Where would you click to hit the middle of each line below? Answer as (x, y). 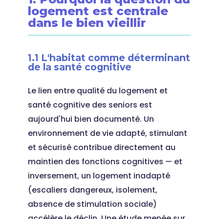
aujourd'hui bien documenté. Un (91, 119)
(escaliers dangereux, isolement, (92, 190)
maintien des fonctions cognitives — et (105, 162)
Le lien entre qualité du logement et (98, 91)
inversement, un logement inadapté (99, 176)
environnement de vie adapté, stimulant (107, 133)
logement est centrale (98, 11)
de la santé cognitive (79, 67)
